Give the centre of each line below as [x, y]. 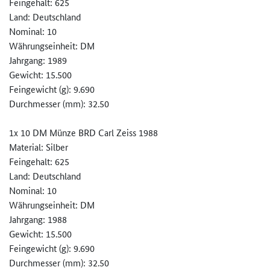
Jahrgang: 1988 [38, 219]
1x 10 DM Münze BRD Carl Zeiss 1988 [83, 133]
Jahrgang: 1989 [38, 60]
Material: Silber [39, 147]
